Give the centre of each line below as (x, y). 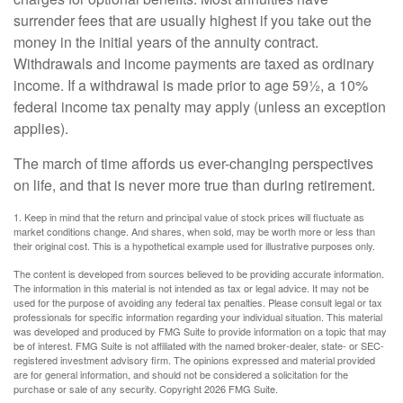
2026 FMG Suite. (241, 389)
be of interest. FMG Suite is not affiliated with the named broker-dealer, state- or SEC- (199, 345)
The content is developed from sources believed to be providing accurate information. (199, 273)
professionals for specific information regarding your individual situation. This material (198, 317)
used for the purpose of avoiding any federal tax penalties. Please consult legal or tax (198, 302)
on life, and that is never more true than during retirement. (194, 185)
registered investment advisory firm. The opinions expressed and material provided (194, 360)
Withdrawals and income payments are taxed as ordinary (194, 63)
